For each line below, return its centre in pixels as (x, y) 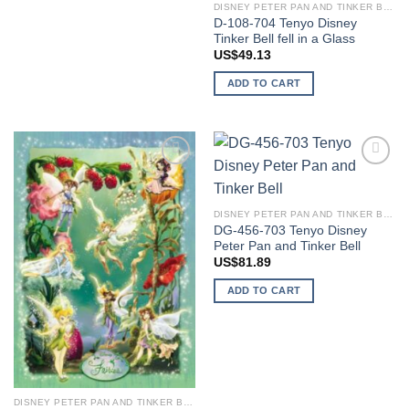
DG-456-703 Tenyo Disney (290, 230)
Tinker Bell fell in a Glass (284, 38)
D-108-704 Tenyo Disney (285, 23)
